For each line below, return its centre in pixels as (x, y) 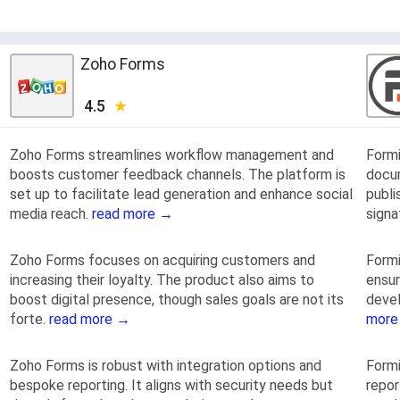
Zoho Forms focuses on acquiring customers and (162, 260)
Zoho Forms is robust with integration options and (166, 365)
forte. (29, 319)
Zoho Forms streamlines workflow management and (172, 154)
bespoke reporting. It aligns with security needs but (171, 385)
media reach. (51, 213)
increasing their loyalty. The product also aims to (162, 279)
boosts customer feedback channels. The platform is (178, 174)
